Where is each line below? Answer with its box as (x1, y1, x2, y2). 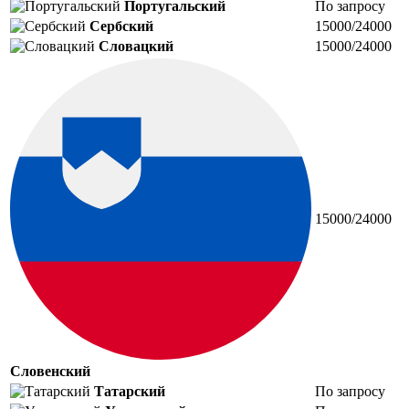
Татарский (94, 383, 165, 399)
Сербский (89, 17, 153, 34)
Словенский (10, 362, 90, 379)
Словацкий (99, 37, 173, 54)
